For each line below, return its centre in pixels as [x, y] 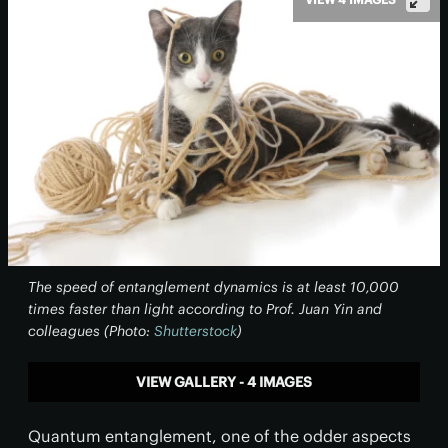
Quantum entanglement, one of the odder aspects [219, 436]
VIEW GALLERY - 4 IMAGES [224, 382]
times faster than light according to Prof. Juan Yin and [205, 309]
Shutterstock [195, 331]
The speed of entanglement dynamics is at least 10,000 [213, 287]
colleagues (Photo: [91, 331]
